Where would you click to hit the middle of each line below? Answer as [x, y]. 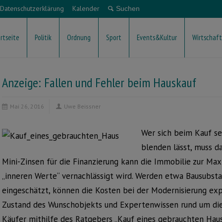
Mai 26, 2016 [27, 106]
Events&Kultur [157, 37]
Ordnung [79, 37]
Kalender [86, 8]
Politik [43, 37]
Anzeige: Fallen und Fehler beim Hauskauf [99, 83]
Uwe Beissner [82, 106]
